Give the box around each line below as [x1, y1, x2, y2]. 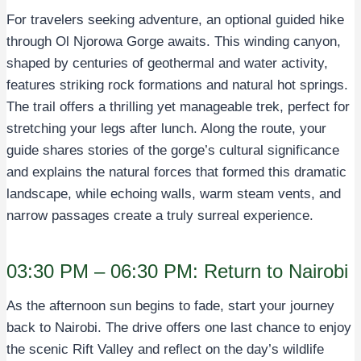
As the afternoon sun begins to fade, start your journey [6, 297, 334, 313]
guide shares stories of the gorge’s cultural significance [6, 142, 339, 158]
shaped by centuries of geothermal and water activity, [6, 55, 328, 71]
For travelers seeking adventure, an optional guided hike [6, 11, 344, 27]
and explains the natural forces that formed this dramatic [6, 164, 346, 180]
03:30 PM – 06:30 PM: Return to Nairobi [6, 259, 348, 282]
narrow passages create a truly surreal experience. [6, 207, 313, 223]
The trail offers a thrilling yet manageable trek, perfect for [6, 98, 350, 114]
